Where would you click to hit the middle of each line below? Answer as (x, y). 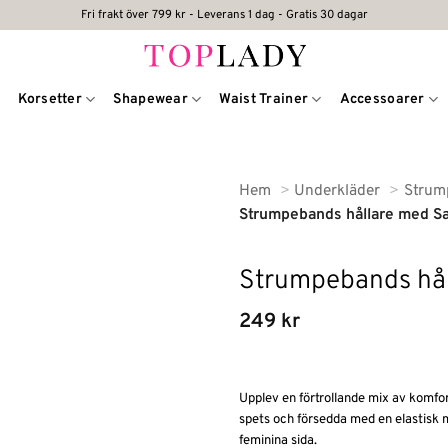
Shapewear (150, 99)
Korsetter (50, 99)
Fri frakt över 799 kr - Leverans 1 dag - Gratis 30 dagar (224, 15)
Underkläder (337, 191)
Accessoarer (382, 99)
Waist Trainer (264, 99)
